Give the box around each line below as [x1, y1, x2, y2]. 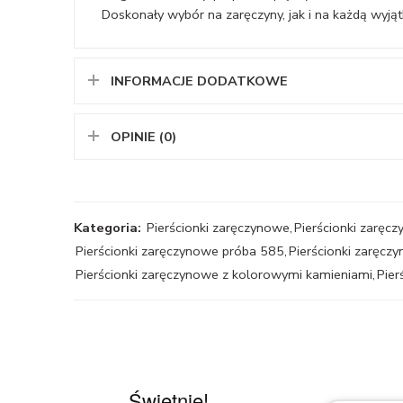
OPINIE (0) [111, 127, 176, 146]
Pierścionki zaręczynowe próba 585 [76, 241, 284, 260]
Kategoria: [74, 218, 141, 237]
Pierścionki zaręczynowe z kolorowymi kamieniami [76, 264, 372, 283]
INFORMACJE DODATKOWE [111, 71, 288, 90]
